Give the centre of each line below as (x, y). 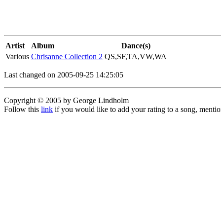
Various (17, 56)
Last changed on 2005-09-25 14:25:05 (64, 75)
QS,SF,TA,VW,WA (136, 56)
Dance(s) (136, 46)
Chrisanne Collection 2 (67, 56)
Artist (15, 46)
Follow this (22, 109)
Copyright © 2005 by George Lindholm (66, 100)
